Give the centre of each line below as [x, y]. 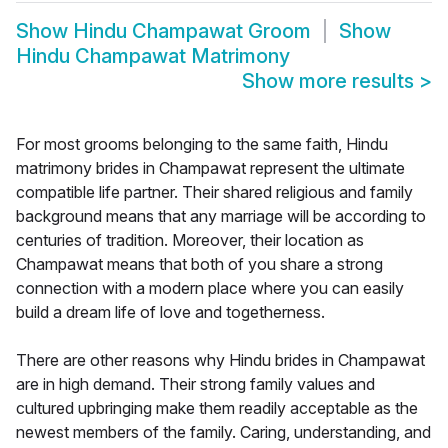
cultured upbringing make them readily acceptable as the [217, 408]
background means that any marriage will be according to [221, 216]
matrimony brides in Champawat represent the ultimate [210, 168]
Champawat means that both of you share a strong [199, 264]
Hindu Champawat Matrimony [153, 56]
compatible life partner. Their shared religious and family [214, 192]
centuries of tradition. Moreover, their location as [190, 240]
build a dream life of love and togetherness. [170, 312]
